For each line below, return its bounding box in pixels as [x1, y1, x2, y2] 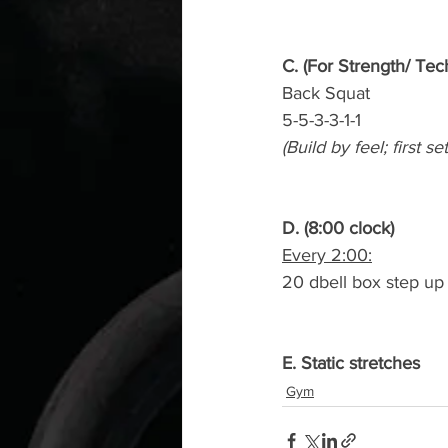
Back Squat [282, 83, 370, 103]
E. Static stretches [282, 353, 420, 373]
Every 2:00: [282, 245, 372, 265]
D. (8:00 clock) [282, 218, 394, 238]
